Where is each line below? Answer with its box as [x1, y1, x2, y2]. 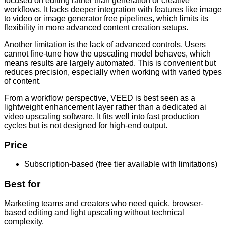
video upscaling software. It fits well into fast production [4, 111, 199, 121]
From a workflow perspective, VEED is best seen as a [4, 93, 195, 102]
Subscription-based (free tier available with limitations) [24, 160, 217, 169]
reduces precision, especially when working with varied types [4, 67, 222, 76]
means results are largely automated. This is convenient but [4, 58, 216, 67]
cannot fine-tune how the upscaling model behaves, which [4, 49, 211, 58]
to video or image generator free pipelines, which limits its [4, 14, 208, 23]
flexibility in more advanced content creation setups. [4, 23, 188, 32]
